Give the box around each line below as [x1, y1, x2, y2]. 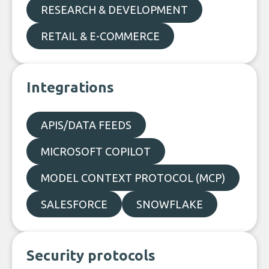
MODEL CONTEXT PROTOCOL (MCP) [41, 172, 225, 184]
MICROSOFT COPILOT [41, 145, 151, 157]
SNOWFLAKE [136, 198, 203, 210]
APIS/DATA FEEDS [41, 119, 131, 131]
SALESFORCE [41, 198, 107, 210]
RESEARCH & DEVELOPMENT [41, 4, 188, 16]
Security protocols [26, 247, 156, 264]
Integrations [26, 79, 114, 95]
